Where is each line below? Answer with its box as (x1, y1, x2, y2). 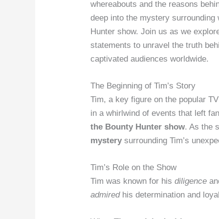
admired (90, 190, 120, 200)
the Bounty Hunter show (90, 122, 185, 132)
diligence (175, 176, 207, 186)
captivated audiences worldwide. (90, 54, 209, 64)
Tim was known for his (90, 176, 175, 186)
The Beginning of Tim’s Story (90, 81, 196, 91)
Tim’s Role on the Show (90, 163, 177, 173)
